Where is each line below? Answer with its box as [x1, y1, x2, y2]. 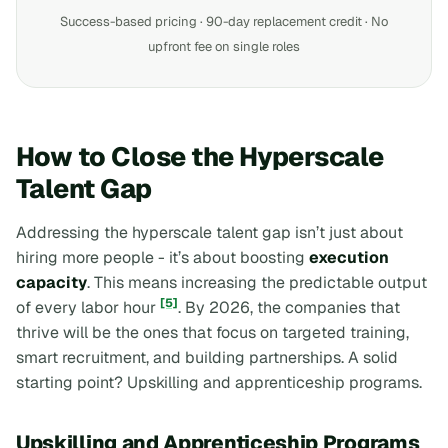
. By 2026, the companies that [178, 297, 400, 319]
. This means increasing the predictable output [87, 272, 427, 294]
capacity [16, 272, 87, 294]
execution [309, 247, 389, 269]
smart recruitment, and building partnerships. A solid [16, 347, 398, 369]
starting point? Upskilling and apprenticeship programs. [16, 372, 422, 394]
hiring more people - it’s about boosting [16, 247, 309, 269]
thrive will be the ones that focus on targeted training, [16, 322, 409, 344]
